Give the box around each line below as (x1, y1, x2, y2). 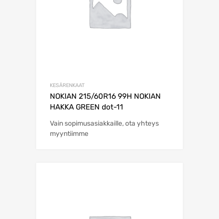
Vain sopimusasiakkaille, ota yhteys (50, 119, 159, 128)
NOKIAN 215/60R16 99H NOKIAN (50, 92, 161, 101)
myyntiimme (50, 130, 88, 138)
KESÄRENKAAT (50, 82, 85, 89)
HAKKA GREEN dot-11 (50, 103, 123, 112)
